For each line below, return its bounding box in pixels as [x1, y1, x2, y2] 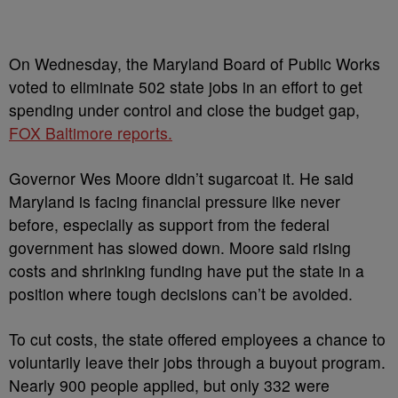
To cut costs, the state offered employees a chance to [9, 327, 386, 350]
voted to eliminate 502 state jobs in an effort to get [9, 75, 362, 98]
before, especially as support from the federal [9, 212, 330, 235]
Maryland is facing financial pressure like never [9, 189, 340, 212]
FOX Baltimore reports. [9, 121, 172, 144]
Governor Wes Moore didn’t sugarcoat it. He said [9, 166, 354, 189]
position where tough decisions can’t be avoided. [9, 282, 353, 305]
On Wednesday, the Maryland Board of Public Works [9, 52, 380, 75]
